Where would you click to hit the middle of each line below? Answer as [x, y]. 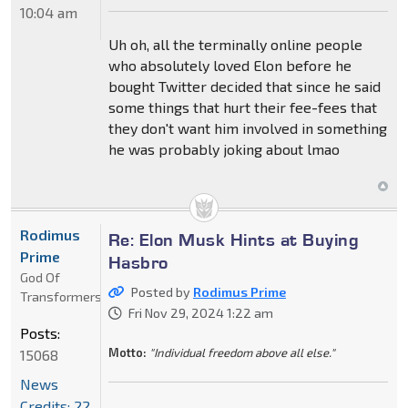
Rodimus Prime [239, 292]
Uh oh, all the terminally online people [235, 45]
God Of [40, 278]
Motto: [127, 353]
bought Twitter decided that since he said [244, 87]
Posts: [40, 333]
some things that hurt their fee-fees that [242, 107]
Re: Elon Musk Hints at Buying [234, 240]
